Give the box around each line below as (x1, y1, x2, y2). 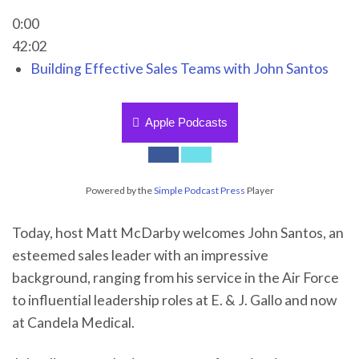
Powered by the (85, 184, 154, 196)
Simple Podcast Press (153, 184, 245, 196)
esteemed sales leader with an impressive (12, 246, 268, 264)
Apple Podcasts (144, 115, 228, 129)
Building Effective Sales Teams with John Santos (30, 60, 329, 77)
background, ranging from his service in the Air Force (12, 268, 339, 286)
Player (244, 184, 274, 196)
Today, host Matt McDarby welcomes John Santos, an (12, 224, 344, 241)
